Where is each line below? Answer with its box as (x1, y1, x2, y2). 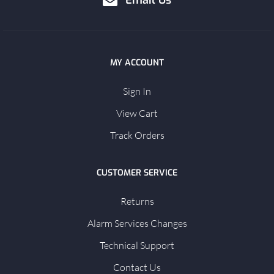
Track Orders (109, 129, 165, 142)
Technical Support (100, 239, 174, 252)
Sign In (123, 85, 151, 98)
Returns (120, 195, 154, 208)
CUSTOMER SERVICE (97, 167, 177, 179)
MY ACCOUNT (110, 57, 164, 69)
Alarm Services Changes (87, 217, 187, 230)
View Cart (116, 107, 158, 120)
